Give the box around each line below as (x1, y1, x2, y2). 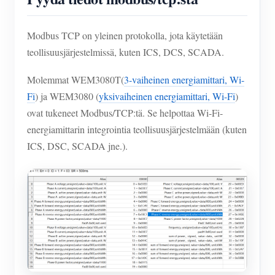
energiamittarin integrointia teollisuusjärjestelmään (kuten (27, 123, 247, 136)
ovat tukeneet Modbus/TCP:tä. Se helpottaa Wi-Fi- (27, 106, 223, 120)
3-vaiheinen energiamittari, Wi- (124, 73, 244, 87)
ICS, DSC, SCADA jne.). (27, 139, 128, 153)
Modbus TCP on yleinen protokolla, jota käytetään (27, 29, 223, 42)
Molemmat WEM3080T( (27, 73, 124, 87)
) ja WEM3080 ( (35, 90, 99, 103)
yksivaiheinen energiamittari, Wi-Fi (99, 90, 235, 103)
